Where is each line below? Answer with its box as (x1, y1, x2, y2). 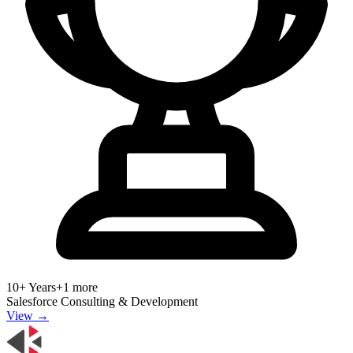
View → (6, 308, 49, 322)
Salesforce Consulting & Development (6, 294, 198, 308)
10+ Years (6, 280, 56, 294)
